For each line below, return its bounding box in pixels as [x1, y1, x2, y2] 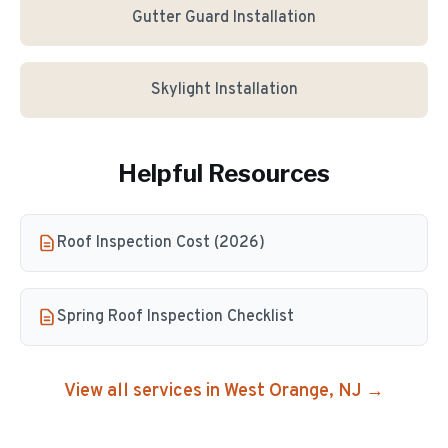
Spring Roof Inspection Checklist [57, 307, 294, 327]
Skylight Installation [150, 80, 298, 100]
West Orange [224, 380, 329, 403]
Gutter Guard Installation [132, 8, 316, 28]
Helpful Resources [118, 159, 330, 188]
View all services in [64, 380, 224, 403]
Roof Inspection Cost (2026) [57, 233, 265, 253]
